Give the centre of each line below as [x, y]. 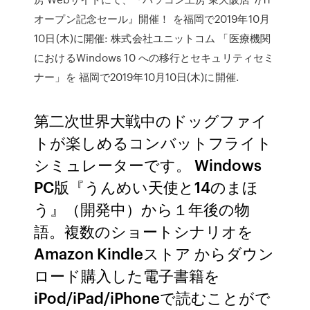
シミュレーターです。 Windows [148, 164]
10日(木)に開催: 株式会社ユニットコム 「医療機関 [152, 38]
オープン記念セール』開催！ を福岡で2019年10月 [152, 19]
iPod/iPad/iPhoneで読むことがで [153, 297]
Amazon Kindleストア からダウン [154, 253]
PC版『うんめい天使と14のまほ [146, 186]
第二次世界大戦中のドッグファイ [151, 120]
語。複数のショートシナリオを [144, 231]
